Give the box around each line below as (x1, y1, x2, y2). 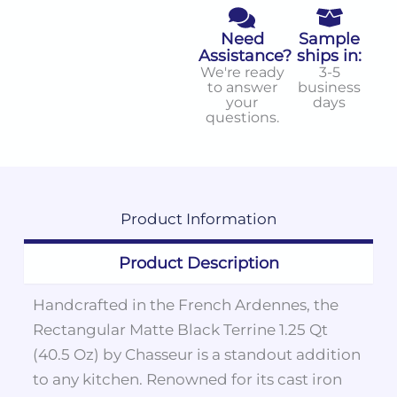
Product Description (118, 253, 279, 273)
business (298, 78, 362, 97)
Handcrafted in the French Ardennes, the (32, 295, 339, 314)
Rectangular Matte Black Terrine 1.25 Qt (32, 320, 328, 339)
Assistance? (198, 46, 292, 66)
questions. (205, 108, 279, 127)
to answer (206, 78, 277, 97)
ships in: (297, 46, 362, 66)
